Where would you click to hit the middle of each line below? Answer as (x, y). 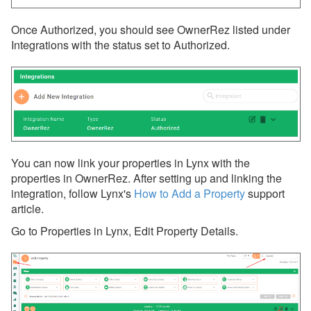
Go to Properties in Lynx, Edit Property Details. (125, 231)
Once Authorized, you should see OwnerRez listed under (151, 29)
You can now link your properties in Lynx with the (131, 163)
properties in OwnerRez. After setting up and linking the (146, 178)
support (265, 194)
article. (27, 209)
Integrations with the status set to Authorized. (120, 44)
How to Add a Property (190, 194)
